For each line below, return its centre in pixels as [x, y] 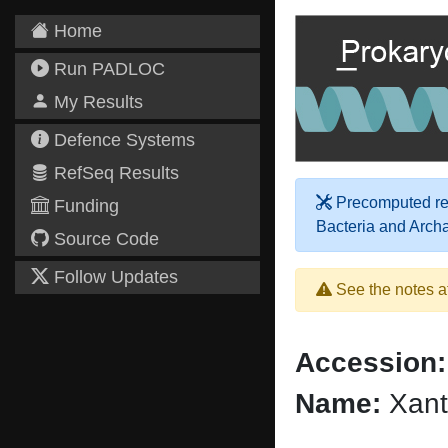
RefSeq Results [114, 173]
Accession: [370, 362]
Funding [84, 206]
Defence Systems [122, 140]
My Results [96, 102]
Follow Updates [113, 277]
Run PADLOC [107, 69]
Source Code [104, 239]
